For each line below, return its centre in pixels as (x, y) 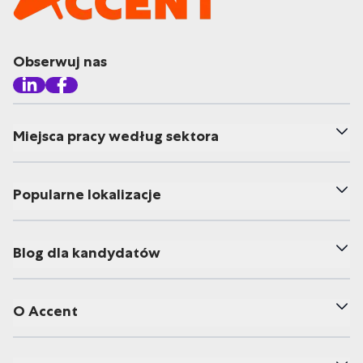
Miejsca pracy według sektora (116, 136)
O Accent (45, 311)
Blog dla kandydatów (87, 253)
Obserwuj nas (60, 62)
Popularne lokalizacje (87, 194)
